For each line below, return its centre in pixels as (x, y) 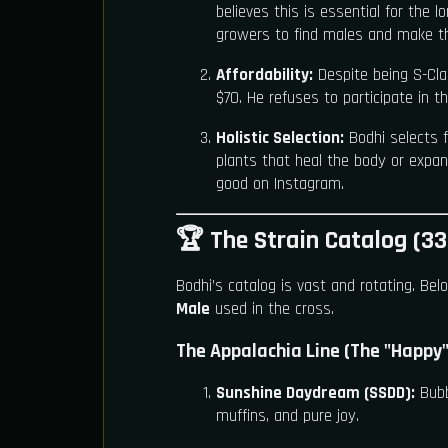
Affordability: (264, 74)
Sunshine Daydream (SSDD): (315, 393)
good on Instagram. (280, 183)
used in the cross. (272, 309)
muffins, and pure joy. (287, 416)
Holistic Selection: (280, 137)
